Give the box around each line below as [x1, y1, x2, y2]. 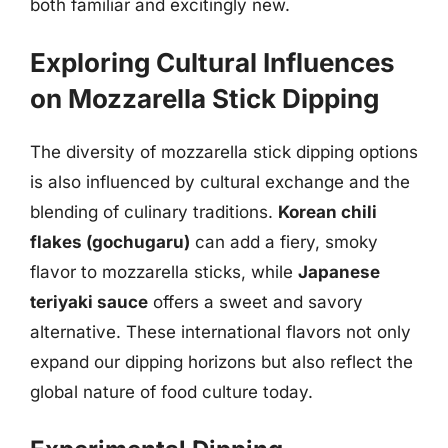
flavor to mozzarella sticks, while [30, 262, 298, 282]
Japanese [298, 262, 380, 282]
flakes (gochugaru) [30, 232, 190, 252]
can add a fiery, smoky [190, 232, 378, 252]
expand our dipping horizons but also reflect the [30, 352, 413, 372]
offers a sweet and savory [148, 292, 363, 312]
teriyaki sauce [30, 292, 148, 312]
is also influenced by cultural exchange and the [30, 172, 410, 192]
